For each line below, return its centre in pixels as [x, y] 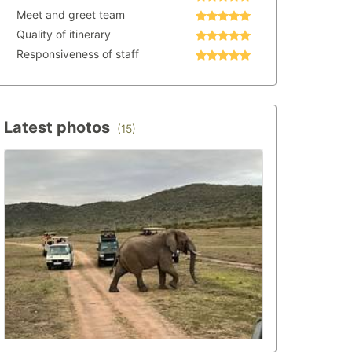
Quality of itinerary [64, 34]
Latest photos [59, 127]
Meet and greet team [71, 15]
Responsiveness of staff [78, 54]
